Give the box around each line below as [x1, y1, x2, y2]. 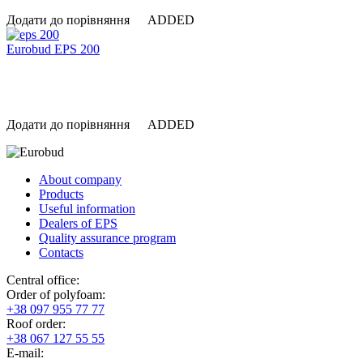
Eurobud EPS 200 [6, 42, 100, 56]
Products [39, 187, 83, 201]
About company [39, 173, 122, 186]
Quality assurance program [39, 231, 176, 245]
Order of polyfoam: [6, 288, 105, 301]
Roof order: [6, 317, 66, 331]
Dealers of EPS [39, 216, 117, 230]
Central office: [6, 273, 79, 287]
